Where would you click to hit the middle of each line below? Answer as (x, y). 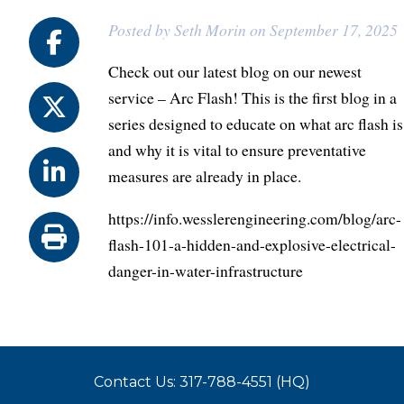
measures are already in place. (205, 176)
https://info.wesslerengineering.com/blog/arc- (255, 218)
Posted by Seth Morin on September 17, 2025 (253, 29)
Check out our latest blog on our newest (235, 72)
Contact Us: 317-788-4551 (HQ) (202, 382)
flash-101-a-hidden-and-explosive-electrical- (252, 244)
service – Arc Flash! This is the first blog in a (252, 98)
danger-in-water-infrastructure (206, 270)
